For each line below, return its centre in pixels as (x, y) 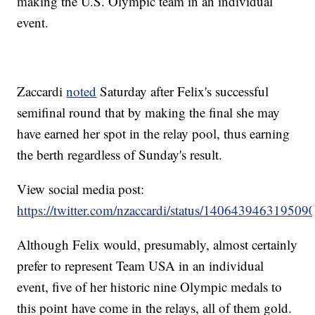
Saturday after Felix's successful (183, 91)
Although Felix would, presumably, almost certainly (157, 245)
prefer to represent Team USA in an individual (141, 266)
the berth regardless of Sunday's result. (120, 155)
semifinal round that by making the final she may (149, 112)
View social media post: (81, 189)
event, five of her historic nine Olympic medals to (150, 287)
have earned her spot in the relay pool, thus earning (154, 134)
